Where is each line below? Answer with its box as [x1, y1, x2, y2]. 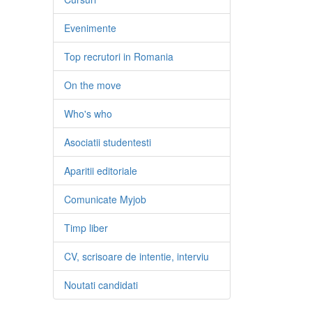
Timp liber [64, 221, 108, 235]
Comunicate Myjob [64, 192, 146, 206]
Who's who [64, 107, 112, 120]
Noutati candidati [64, 278, 138, 292]
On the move [64, 78, 121, 92]
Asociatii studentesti [64, 135, 151, 149]
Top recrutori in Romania [64, 49, 173, 63]
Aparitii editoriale [64, 164, 137, 178]
